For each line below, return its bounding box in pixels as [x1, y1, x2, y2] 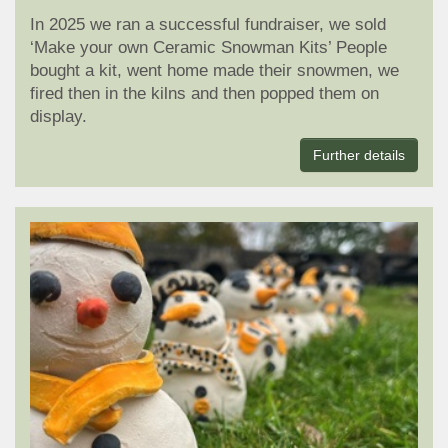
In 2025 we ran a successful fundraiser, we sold [30, 15, 386, 35]
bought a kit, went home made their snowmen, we [30, 61, 399, 81]
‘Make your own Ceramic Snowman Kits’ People [30, 38, 387, 58]
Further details [313, 147, 405, 164]
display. [30, 107, 87, 127]
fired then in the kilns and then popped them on [30, 84, 379, 104]
